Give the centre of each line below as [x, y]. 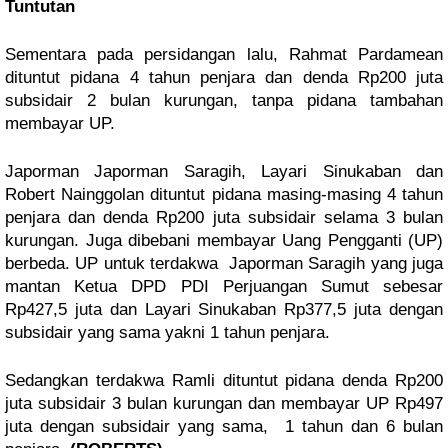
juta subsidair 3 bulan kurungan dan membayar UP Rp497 [224, 404]
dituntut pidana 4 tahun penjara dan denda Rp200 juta [224, 78]
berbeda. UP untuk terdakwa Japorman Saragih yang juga [224, 264]
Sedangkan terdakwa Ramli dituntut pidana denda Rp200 [224, 381]
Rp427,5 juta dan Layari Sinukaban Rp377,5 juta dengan [224, 310]
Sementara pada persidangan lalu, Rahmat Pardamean [224, 55]
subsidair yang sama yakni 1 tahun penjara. [167, 333]
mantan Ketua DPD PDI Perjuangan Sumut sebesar [224, 287]
